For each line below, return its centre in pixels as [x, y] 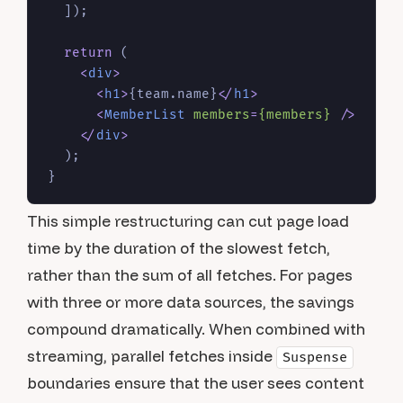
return [88, 53]
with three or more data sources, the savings [191, 302]
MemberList [145, 115]
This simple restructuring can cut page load [188, 221]
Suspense [315, 358]
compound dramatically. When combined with [196, 329]
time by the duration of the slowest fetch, [179, 248]
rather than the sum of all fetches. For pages [190, 275]
